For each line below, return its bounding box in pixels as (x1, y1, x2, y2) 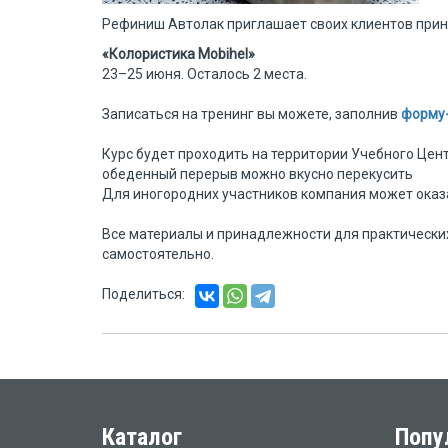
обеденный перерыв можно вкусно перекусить (102, 166, 413, 182)
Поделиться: (102, 286, 185, 302)
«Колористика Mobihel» (102, 46, 255, 62)
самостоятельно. (102, 246, 214, 262)
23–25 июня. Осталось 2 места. (102, 66, 307, 82)
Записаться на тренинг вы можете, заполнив (102, 106, 401, 122)
